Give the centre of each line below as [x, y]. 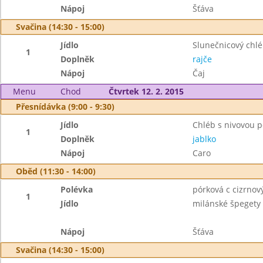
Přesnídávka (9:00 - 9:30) [65, 107]
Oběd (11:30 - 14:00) [56, 171]
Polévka [77, 189]
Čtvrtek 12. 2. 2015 [146, 91]
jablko [204, 139]
